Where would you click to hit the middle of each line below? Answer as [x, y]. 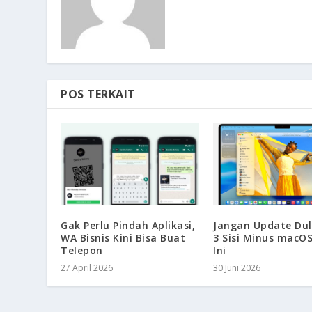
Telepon [82, 250]
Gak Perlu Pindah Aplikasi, [128, 225]
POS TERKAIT [98, 94]
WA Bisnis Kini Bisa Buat [123, 237]
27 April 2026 [87, 267]
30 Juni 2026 [237, 267]
